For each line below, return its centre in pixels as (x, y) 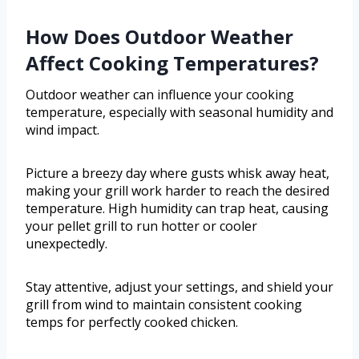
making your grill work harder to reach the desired (177, 191)
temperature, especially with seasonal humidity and (179, 113)
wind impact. (63, 130)
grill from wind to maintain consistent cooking (164, 305)
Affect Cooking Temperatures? (172, 63)
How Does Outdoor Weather (159, 37)
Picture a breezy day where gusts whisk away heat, (177, 173)
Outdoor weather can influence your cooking (160, 95)
